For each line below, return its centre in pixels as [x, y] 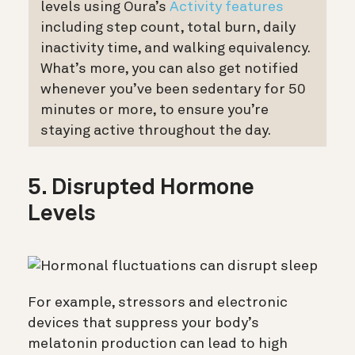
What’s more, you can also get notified [170, 69]
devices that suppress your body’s [143, 323]
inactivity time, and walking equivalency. [176, 49]
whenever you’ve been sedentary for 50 [173, 90]
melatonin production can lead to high [158, 344]
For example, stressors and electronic [158, 302]
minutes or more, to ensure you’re [155, 111]
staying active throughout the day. [156, 131]
